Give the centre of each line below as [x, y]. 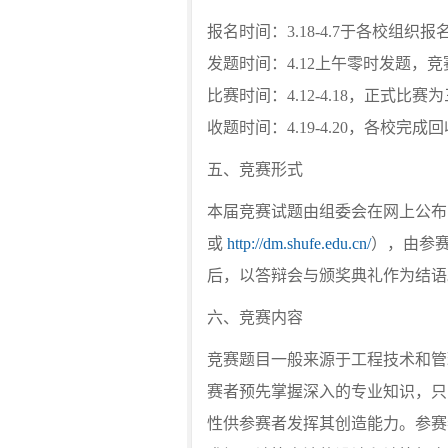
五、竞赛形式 [255, 169]
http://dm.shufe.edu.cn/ [299, 243]
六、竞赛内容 [255, 317]
